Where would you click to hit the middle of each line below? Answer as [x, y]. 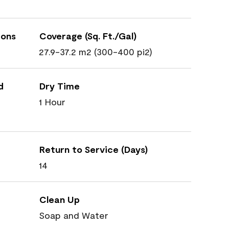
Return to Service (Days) [94, 149]
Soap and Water [74, 215]
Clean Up [60, 199]
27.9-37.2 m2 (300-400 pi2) [96, 52]
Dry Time [60, 86]
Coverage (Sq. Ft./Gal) [88, 36]
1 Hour [52, 102]
